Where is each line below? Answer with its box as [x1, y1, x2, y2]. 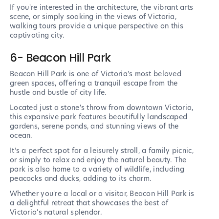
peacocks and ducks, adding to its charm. [10, 174, 152, 184]
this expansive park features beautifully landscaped [10, 112, 188, 122]
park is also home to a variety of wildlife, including [10, 164, 184, 175]
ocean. [10, 131, 33, 141]
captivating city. [10, 30, 65, 41]
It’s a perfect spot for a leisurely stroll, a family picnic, [10, 146, 194, 156]
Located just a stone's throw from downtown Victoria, [10, 103, 194, 113]
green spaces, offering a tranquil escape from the [10, 78, 178, 88]
